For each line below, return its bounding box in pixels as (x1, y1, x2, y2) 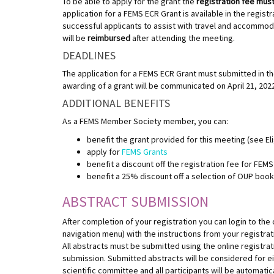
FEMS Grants (122, 146, 168, 157)
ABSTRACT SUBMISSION (62, 191, 209, 211)
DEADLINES (62, 48, 116, 62)
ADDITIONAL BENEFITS (62, 95, 172, 110)
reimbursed (87, 32, 130, 43)
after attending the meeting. (130, 32, 235, 43)
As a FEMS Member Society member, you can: (62, 115, 228, 127)
